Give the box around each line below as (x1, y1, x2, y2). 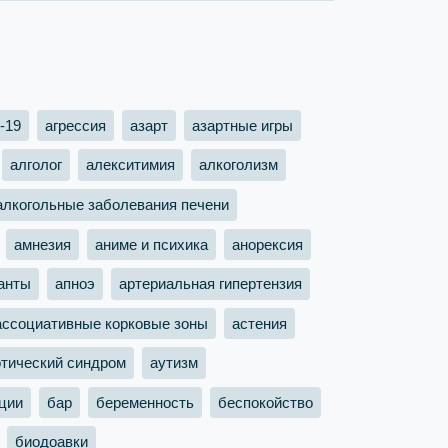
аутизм (150, 354, 198, 372)
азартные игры (192, 116, 293, 134)
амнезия (14, 235, 71, 253)
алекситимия (86, 156, 175, 174)
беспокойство (218, 393, 313, 411)
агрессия (45, 116, 106, 134)
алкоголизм (199, 156, 278, 174)
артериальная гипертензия (119, 274, 302, 292)
